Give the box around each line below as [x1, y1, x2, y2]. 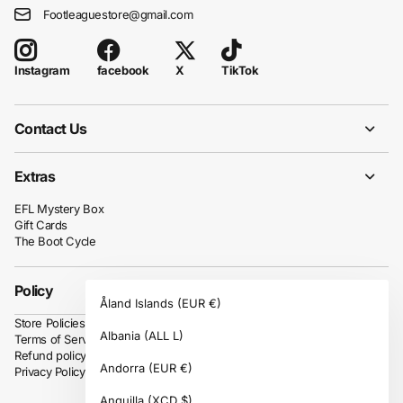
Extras [14, 167, 56, 186]
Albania [100, 328, 144, 344]
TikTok [221, 63, 259, 78]
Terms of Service [14, 332, 103, 347]
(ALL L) [144, 328, 184, 344]
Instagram [14, 63, 70, 78]
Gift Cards [14, 218, 68, 233]
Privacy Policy [14, 364, 85, 380]
